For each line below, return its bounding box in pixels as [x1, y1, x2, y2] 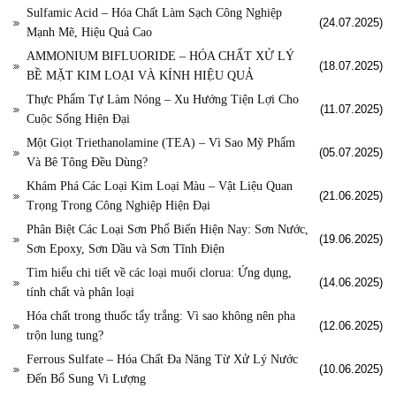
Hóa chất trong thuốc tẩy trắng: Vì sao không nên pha [27, 309, 295, 324]
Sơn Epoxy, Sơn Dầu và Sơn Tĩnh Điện [27, 242, 225, 256]
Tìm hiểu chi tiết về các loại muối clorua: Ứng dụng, [27, 266, 292, 280]
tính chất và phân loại [27, 286, 134, 300]
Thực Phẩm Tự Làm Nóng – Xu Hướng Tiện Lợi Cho [27, 93, 299, 107]
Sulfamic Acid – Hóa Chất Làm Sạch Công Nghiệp [27, 6, 282, 20]
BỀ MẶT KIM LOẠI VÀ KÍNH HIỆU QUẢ [27, 69, 254, 83]
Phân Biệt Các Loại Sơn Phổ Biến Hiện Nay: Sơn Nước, [27, 223, 308, 237]
